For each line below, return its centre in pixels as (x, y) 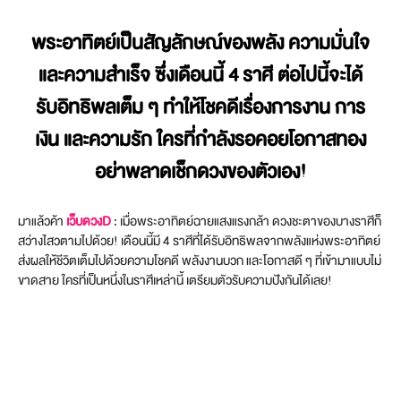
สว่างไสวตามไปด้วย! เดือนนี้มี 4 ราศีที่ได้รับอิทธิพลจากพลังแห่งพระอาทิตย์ (199, 241)
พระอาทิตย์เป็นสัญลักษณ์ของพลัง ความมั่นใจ (200, 43)
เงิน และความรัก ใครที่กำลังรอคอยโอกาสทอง (200, 140)
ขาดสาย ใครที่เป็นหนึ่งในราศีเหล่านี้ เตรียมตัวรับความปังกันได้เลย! (175, 280)
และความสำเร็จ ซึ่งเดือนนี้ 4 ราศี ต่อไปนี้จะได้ (200, 75)
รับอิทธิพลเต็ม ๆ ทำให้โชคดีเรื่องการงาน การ (200, 107)
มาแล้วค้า (41, 221)
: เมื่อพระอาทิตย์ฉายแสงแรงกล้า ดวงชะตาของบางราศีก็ (246, 221)
